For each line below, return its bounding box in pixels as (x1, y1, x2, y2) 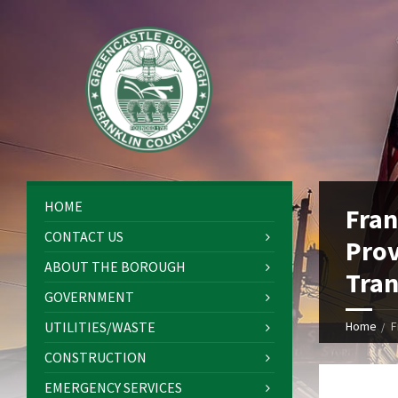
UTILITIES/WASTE (44, 318, 155, 337)
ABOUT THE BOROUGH (44, 258, 186, 276)
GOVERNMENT (44, 288, 134, 306)
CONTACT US (44, 227, 123, 246)
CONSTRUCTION (44, 348, 147, 367)
